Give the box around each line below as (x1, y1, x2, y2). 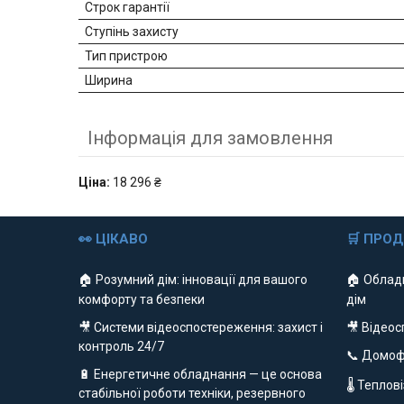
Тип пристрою (85, 49, 168, 64)
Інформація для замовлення (87, 127, 333, 150)
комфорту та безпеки (78, 292, 206, 308)
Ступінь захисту (85, 24, 179, 40)
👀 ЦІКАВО (78, 231, 149, 248)
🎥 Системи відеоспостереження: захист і (78, 320, 324, 335)
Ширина (85, 73, 133, 88)
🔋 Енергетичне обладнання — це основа (78, 367, 323, 382)
